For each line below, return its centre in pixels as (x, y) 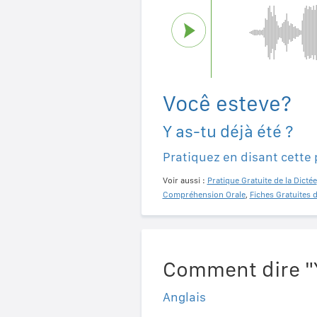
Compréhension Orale (204, 194)
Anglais (184, 296)
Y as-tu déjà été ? (228, 131)
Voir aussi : (185, 180)
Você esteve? (227, 103)
